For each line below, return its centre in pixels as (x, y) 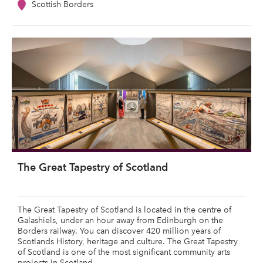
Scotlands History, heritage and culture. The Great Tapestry (128, 242)
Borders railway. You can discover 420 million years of (119, 231)
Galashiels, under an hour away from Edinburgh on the (120, 220)
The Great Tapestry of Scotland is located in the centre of (124, 210)
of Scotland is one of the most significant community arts (124, 252)
